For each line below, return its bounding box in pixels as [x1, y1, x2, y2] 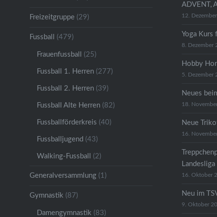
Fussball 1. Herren [36, 67, 94, 75]
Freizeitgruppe [29, 13, 75, 21]
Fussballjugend [36, 135, 83, 143]
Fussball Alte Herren [36, 101, 100, 109]
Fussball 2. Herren [36, 84, 94, 92]
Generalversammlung [29, 171, 96, 179]
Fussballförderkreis [36, 118, 97, 126]
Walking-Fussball [36, 152, 91, 160]
